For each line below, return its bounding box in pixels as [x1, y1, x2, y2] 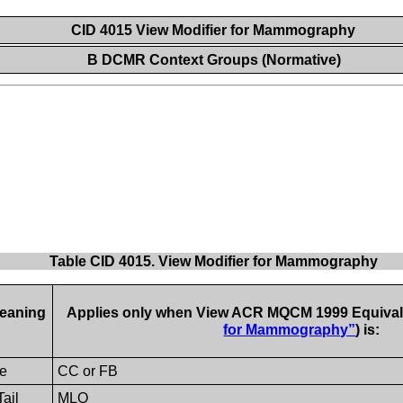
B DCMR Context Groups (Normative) [86, 52, 341, 67]
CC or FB [58, 363, 119, 380]
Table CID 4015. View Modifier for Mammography [49, 254, 378, 270]
